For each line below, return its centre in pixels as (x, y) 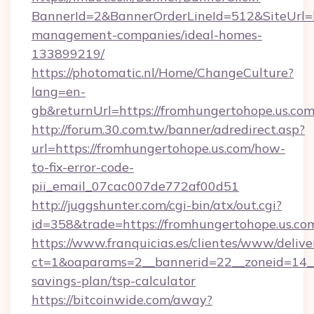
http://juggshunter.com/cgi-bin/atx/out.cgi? (157, 205)
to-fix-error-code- (83, 167)
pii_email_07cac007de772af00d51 (135, 186)
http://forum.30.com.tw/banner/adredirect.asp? (168, 129)
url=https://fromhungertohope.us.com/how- (158, 148)
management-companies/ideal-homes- (147, 35)
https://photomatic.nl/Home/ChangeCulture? (163, 73)
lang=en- (59, 91)
